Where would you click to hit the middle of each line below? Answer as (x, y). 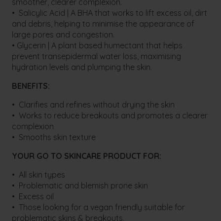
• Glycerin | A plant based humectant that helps (97, 46)
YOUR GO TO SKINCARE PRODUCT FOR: (87, 156)
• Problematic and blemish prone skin (80, 186)
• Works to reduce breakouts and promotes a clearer (110, 116)
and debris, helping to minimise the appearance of (103, 24)
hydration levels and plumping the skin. (82, 67)
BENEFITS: (31, 86)
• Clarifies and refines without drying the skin (93, 105)
